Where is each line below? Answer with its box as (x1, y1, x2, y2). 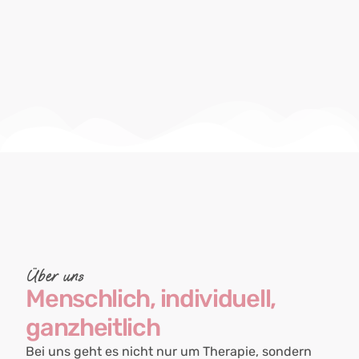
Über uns (26, 265, 84, 286)
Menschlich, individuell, (26, 283, 276, 313)
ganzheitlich (26, 312, 160, 342)
